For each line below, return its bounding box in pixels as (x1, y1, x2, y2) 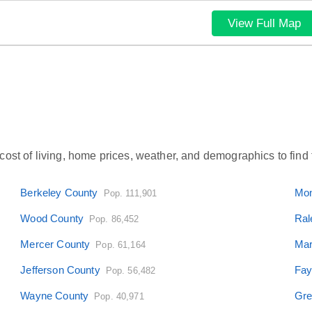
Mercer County (20, 237, 91, 250)
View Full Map (227, 16, 301, 30)
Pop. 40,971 (94, 290, 144, 302)
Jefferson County (20, 263, 100, 276)
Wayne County (20, 289, 89, 302)
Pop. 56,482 (105, 265, 156, 276)
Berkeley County (20, 186, 98, 198)
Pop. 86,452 (88, 213, 139, 224)
